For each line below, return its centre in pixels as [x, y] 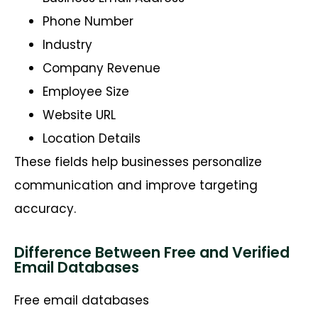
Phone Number [88, 21]
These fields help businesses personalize [138, 161]
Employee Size [86, 91]
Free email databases [82, 300]
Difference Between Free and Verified [152, 252]
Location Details [92, 138]
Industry [67, 44]
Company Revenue [102, 68]
